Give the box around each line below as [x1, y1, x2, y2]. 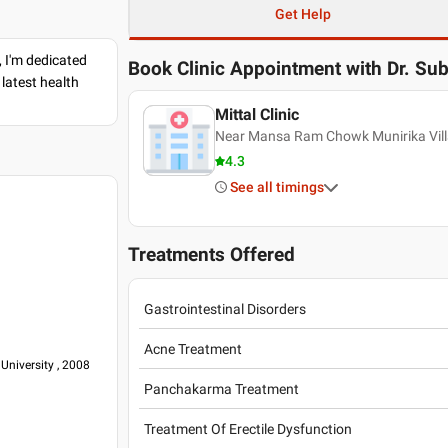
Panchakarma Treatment [144, 380, 300, 397]
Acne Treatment [144, 340, 243, 357]
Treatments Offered [128, 244, 296, 266]
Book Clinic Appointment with [128, 58, 383, 80]
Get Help [274, 6, 331, 22]
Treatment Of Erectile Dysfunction [144, 420, 353, 437]
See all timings [229, 179, 324, 195]
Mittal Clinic [214, 105, 299, 124]
